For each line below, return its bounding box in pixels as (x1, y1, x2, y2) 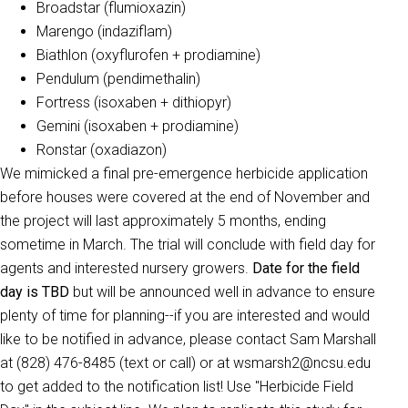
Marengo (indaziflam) (36, 23, 172, 40)
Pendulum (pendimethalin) (36, 70, 200, 87)
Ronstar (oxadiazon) (36, 141, 167, 158)
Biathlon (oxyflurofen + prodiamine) (36, 46, 260, 64)
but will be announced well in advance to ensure (69, 283, 375, 301)
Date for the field (249, 260, 360, 277)
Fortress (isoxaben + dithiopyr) (36, 94, 231, 111)
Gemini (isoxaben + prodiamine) (36, 117, 239, 135)
